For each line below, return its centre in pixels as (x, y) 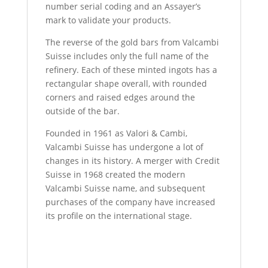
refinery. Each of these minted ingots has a (131, 69)
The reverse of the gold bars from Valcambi (132, 42)
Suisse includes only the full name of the (127, 56)
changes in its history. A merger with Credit (132, 160)
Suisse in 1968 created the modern (115, 174)
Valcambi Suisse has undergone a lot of (124, 147)
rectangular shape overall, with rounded (126, 83)
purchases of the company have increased (130, 202)
